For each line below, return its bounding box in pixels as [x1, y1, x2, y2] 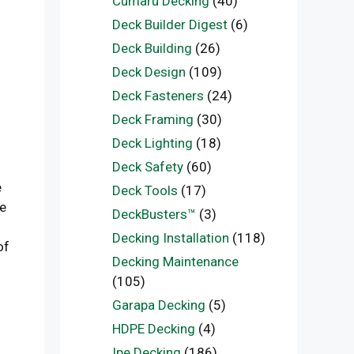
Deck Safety [111, 159, 183, 175]
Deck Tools [111, 183, 178, 198]
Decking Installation [111, 230, 229, 246]
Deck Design [111, 64, 186, 80]
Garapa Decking [111, 297, 205, 313]
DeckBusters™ [111, 206, 196, 222]
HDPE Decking [111, 321, 195, 337]
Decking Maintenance [111, 254, 239, 269]
